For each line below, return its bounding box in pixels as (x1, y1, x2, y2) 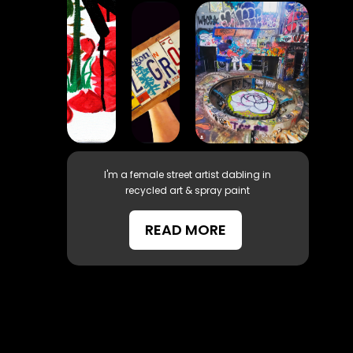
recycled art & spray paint (125, 183, 251, 197)
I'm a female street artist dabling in (104, 167, 272, 181)
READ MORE (145, 219, 227, 240)
